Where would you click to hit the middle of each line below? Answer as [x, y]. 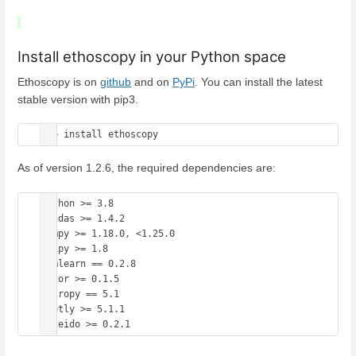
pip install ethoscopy [103, 134]
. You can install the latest [259, 81]
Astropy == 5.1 [80, 294]
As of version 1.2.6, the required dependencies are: [147, 168]
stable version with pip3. [78, 99]
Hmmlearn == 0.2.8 [89, 263]
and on [152, 81]
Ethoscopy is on [59, 81]
